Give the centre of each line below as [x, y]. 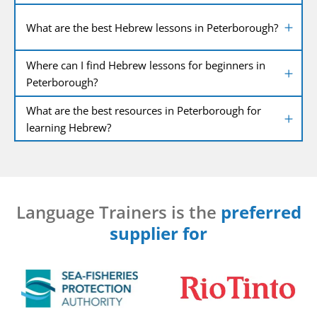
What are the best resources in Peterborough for [144, 110]
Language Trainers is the [118, 212]
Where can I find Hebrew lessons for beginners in [146, 65]
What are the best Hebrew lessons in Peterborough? [152, 27]
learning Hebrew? [69, 127]
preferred [261, 212]
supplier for [158, 234]
